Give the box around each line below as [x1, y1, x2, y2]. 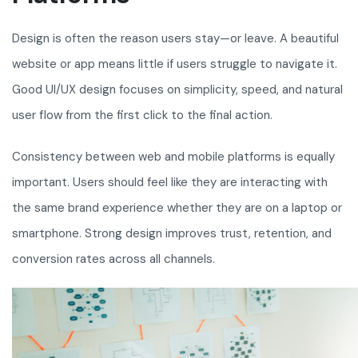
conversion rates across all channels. [12, 251, 215, 268]
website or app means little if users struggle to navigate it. [12, 56, 337, 73]
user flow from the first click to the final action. [12, 107, 272, 124]
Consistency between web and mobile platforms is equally [12, 149, 335, 165]
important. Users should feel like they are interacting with [12, 174, 328, 191]
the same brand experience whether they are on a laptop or [12, 200, 342, 217]
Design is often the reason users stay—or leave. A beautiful [12, 30, 339, 47]
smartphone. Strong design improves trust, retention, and [12, 225, 332, 242]
